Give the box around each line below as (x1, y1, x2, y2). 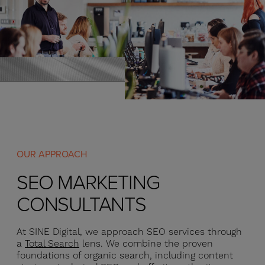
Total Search (25, 238, 79, 250)
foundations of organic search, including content (17, 250, 233, 261)
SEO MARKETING (17, 167, 160, 195)
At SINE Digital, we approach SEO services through (17, 226, 242, 238)
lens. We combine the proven (79, 238, 213, 250)
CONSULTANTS (17, 189, 146, 217)
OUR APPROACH (17, 147, 87, 160)
